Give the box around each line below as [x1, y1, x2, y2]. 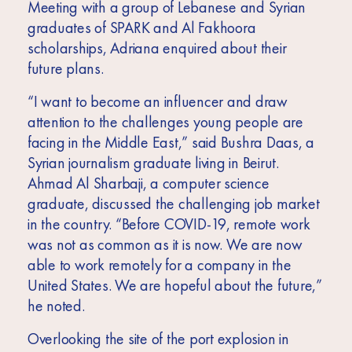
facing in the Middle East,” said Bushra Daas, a [27, 132, 315, 153]
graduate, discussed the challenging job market [27, 193, 320, 214]
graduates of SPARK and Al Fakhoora [27, 17, 256, 38]
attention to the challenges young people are [27, 112, 303, 133]
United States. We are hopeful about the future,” [27, 275, 322, 296]
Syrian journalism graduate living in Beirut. [27, 152, 279, 174]
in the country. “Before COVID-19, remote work [27, 214, 310, 235]
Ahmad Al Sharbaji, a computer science [27, 173, 269, 194]
